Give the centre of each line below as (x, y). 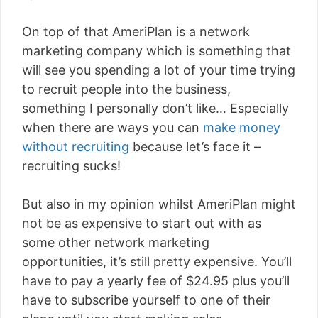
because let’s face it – (195, 146)
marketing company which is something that (157, 50)
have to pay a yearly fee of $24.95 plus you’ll (156, 280)
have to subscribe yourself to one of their (146, 300)
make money (242, 127)
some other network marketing (116, 242)
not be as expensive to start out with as (142, 223)
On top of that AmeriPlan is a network (136, 31)
